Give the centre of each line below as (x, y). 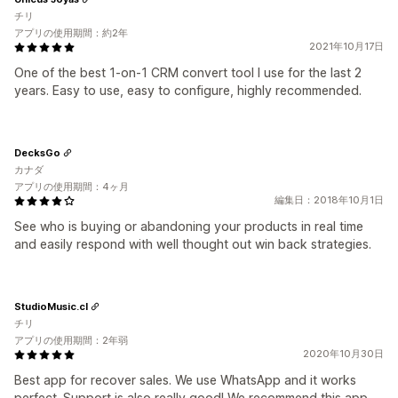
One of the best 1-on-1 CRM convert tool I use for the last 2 (188, 72)
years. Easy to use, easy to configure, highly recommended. (188, 90)
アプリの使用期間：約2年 (71, 33)
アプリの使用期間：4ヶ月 (72, 187)
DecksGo (37, 152)
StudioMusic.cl (51, 306)
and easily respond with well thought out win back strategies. (193, 244)
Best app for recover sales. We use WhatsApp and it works (185, 380)
